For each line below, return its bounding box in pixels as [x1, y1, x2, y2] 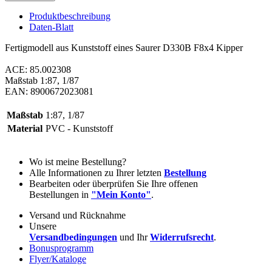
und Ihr [117, 231, 150, 242]
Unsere [29, 220, 56, 231]
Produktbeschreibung [29, 10, 110, 21]
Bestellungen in [29, 189, 91, 200]
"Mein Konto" [91, 189, 151, 200]
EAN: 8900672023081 [5, 86, 93, 97]
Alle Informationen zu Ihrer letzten [29, 167, 164, 178]
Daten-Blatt [29, 21, 73, 32]
